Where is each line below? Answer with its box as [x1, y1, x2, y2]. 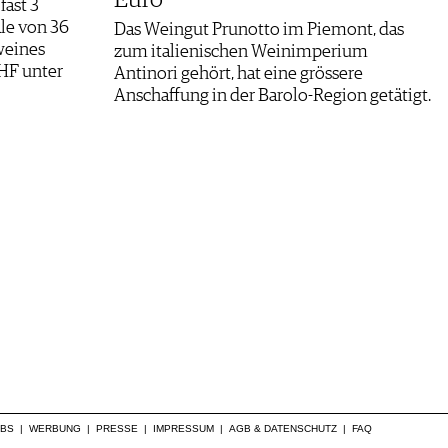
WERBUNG [29, 422, 81, 434]
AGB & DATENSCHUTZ [229, 422, 337, 434]
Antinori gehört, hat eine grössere [114, 64, 363, 83]
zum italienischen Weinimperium [114, 42, 368, 61]
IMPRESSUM [153, 422, 214, 434]
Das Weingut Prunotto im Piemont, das [114, 20, 404, 39]
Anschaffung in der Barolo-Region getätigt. [114, 86, 431, 105]
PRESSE [96, 422, 138, 434]
